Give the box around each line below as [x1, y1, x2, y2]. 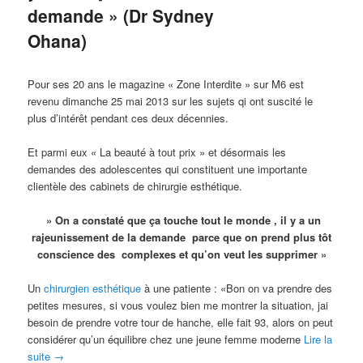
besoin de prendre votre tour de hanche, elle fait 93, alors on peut [28, 314, 334, 331]
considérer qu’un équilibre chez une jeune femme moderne [28, 331, 305, 348]
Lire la [304, 331, 333, 348]
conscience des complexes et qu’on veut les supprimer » [36, 246, 327, 263]
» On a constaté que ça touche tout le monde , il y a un [42, 212, 321, 228]
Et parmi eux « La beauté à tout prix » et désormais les [28, 144, 287, 160]
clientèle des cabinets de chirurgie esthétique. [28, 178, 243, 194]
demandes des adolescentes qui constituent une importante [28, 161, 308, 177]
